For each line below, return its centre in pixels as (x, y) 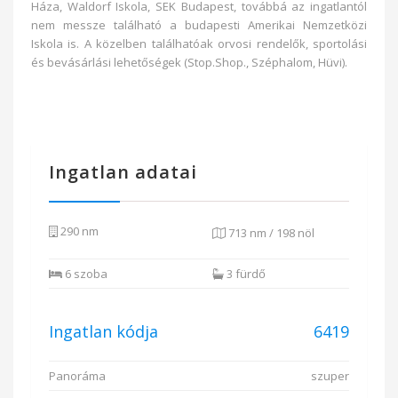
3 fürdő (245, 274)
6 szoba (85, 274)
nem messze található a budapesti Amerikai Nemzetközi (199, 25)
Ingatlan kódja (103, 331)
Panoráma (77, 376)
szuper (330, 376)
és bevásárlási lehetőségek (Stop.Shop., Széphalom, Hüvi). (189, 62)
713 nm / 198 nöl (270, 233)
